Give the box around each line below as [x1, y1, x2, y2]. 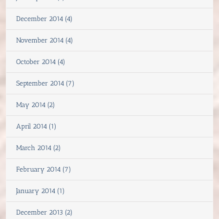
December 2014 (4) [16, 14, 73, 23]
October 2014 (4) [16, 57, 66, 66]
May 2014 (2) [16, 100, 55, 109]
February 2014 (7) [16, 165, 71, 174]
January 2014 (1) [16, 186, 65, 195]
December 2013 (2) [16, 208, 73, 217]
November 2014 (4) [16, 36, 73, 44]
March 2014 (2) [16, 143, 61, 152]
